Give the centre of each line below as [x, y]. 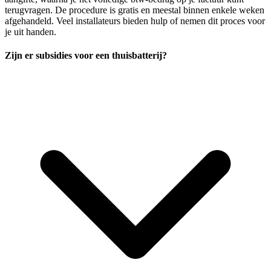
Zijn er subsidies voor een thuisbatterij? [86, 55]
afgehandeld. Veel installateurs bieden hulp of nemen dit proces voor [135, 21]
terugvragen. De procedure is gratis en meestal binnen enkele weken [135, 10]
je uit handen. [31, 31]
